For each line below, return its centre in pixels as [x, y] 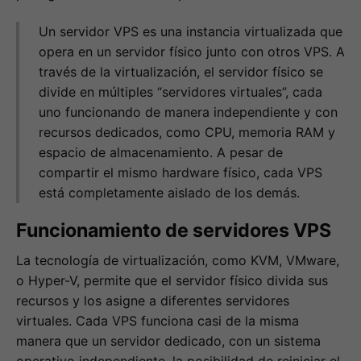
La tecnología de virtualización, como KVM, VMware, [178, 261]
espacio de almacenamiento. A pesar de [161, 152]
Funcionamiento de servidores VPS [174, 231]
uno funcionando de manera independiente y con [188, 112]
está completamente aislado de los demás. [169, 192]
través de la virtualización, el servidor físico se [181, 71]
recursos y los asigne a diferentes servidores [153, 301]
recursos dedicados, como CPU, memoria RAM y [187, 132]
